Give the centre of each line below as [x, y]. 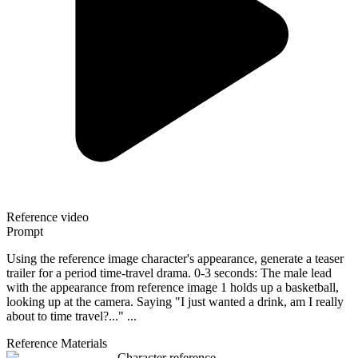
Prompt [25, 231]
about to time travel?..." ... [72, 316]
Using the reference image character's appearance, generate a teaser [175, 258]
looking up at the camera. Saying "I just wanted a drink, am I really [175, 301]
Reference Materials [57, 343]
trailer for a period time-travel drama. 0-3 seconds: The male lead [169, 272]
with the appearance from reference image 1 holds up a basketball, [173, 287]
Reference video [48, 217]
